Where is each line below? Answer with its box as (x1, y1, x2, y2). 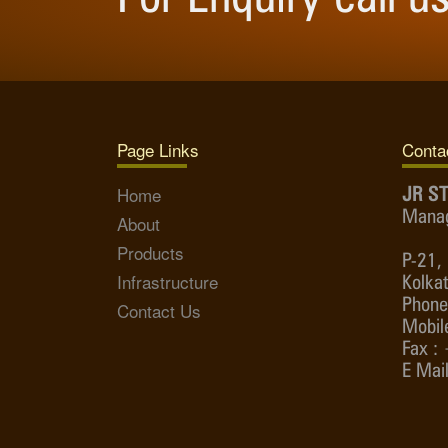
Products (117, 240, 184, 266)
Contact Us (117, 298, 201, 324)
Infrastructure (117, 269, 218, 295)
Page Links (117, 137, 199, 163)
